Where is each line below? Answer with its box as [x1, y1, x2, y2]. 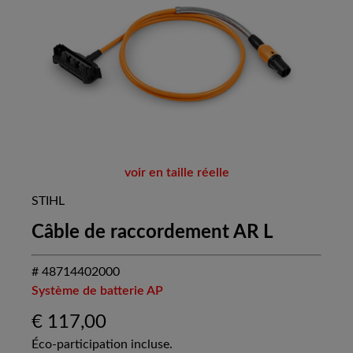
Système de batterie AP [32, 284, 163, 298]
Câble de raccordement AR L [32, 223, 273, 243]
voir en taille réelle [124, 166, 229, 180]
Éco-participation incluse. [32, 338, 173, 351]
